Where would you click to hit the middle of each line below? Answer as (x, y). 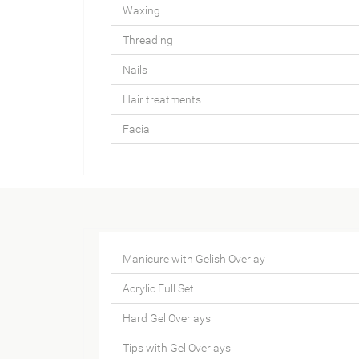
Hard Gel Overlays (166, 318)
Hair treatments (161, 99)
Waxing (141, 10)
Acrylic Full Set (158, 288)
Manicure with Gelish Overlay (194, 258)
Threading (147, 40)
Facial (137, 129)
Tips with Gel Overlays (176, 347)
